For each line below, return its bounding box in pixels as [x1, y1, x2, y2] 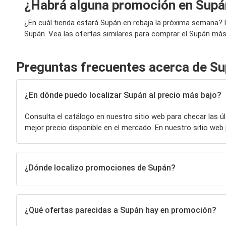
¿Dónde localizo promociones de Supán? [25, 163, 175, 173]
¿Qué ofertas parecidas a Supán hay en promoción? [25, 205, 216, 215]
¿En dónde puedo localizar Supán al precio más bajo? [25, 90, 221, 100]
